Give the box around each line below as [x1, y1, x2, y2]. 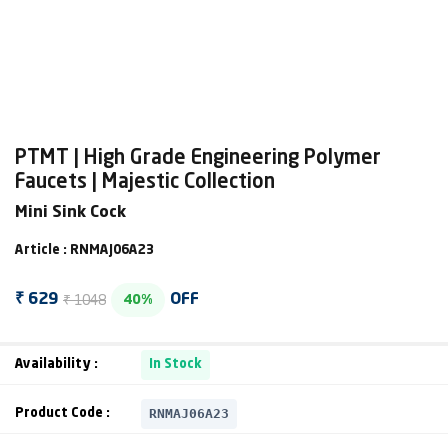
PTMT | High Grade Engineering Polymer [15, 149, 381, 169]
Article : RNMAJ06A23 [15, 244, 154, 257]
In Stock [149, 358, 202, 371]
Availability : [15, 358, 98, 371]
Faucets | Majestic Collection [15, 173, 275, 193]
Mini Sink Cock [15, 205, 126, 221]
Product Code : [15, 407, 110, 420]
